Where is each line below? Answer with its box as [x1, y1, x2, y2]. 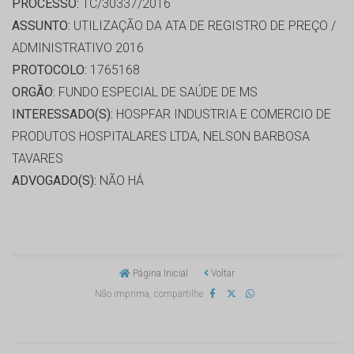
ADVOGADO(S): [12, 173, 96, 189]
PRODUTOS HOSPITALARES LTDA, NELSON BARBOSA [12, 129, 310, 145]
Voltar [209, 268, 235, 280]
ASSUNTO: [12, 18, 70, 34]
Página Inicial [130, 268, 188, 280]
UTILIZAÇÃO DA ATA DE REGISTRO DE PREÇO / [70, 18, 336, 34]
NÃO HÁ [96, 173, 144, 189]
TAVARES [12, 151, 63, 167]
